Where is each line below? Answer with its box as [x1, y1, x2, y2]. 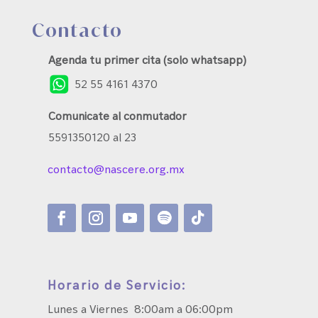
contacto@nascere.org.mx [48, 161, 185, 176]
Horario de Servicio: [48, 276, 187, 292]
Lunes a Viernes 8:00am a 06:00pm [48, 301, 234, 316]
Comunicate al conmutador [48, 108, 187, 123]
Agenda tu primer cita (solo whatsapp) [48, 52, 247, 67]
